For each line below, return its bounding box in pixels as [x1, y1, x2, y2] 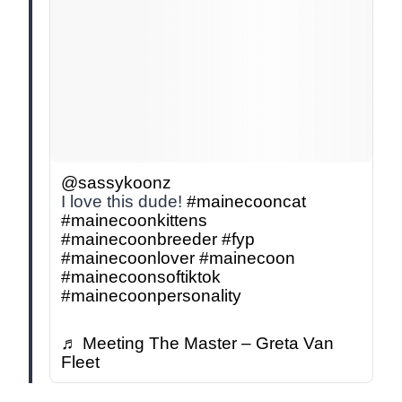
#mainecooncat [187, 192, 306, 211]
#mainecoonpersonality [61, 286, 241, 305]
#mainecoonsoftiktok [61, 267, 221, 286]
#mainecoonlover [61, 249, 195, 267]
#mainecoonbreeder [61, 230, 217, 249]
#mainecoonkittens [61, 211, 207, 230]
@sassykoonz [61, 173, 171, 192]
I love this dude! [61, 192, 187, 211]
